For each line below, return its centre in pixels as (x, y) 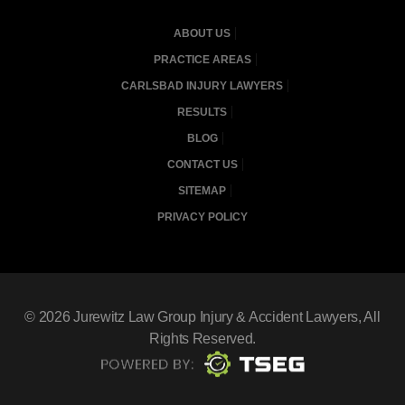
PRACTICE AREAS (202, 60)
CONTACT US (202, 165)
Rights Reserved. (202, 339)
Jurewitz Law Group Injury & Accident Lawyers (216, 317)
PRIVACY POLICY (202, 217)
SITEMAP (202, 191)
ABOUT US (202, 34)
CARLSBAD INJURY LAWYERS (202, 86)
